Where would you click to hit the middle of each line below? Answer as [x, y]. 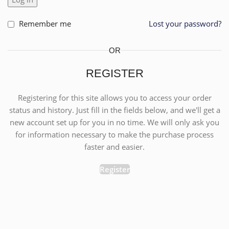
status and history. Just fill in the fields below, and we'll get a [114, 110]
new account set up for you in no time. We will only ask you [114, 122]
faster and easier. [114, 147]
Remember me [45, 24]
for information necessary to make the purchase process [114, 134]
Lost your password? [185, 24]
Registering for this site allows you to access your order [114, 98]
